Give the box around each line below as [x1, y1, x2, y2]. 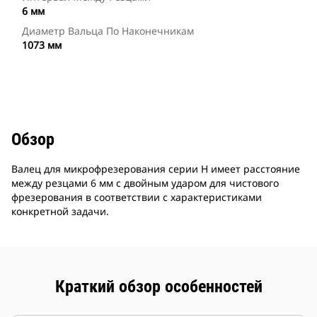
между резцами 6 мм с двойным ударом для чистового [11, 176, 279, 190]
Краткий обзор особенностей [54, 277, 263, 297]
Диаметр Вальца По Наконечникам [22, 24, 194, 38]
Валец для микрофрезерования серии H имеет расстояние [11, 162, 300, 176]
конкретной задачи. [11, 204, 109, 219]
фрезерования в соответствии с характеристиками [11, 190, 262, 204]
